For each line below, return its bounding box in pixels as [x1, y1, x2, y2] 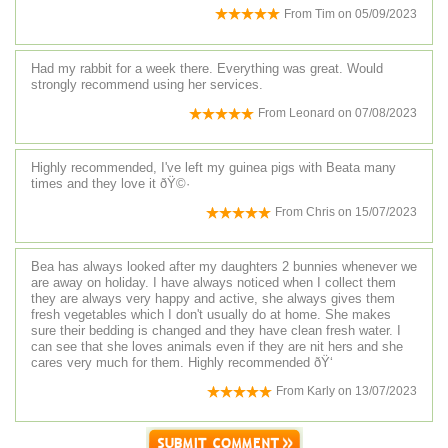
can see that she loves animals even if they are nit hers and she [31, 339, 403, 355]
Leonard [289, 105, 335, 120]
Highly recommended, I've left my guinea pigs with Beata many [31, 159, 396, 175]
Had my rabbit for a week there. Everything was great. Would [31, 60, 383, 76]
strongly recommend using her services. [31, 76, 263, 92]
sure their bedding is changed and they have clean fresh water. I [31, 323, 401, 339]
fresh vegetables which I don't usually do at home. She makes [31, 307, 391, 323]
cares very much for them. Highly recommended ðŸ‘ [31, 355, 333, 371]
